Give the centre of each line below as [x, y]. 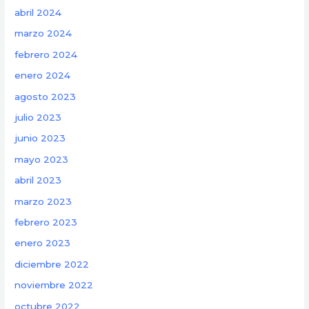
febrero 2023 [46, 222]
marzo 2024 [43, 33]
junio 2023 [40, 138]
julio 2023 [38, 117]
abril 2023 [38, 180]
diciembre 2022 [52, 264]
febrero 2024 [46, 54]
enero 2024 [43, 76]
